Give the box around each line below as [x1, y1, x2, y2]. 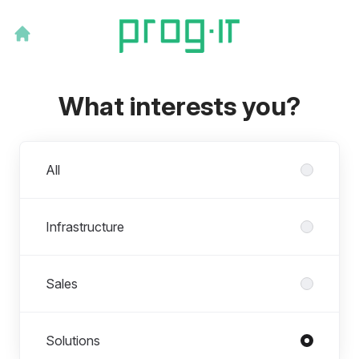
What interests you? [58, 90, 301, 122]
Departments [19, 142, 94, 159]
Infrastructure [46, 218, 124, 235]
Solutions [46, 332, 100, 349]
